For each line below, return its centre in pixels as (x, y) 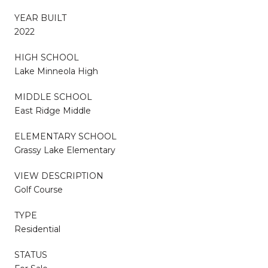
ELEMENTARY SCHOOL (66, 136)
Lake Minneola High (56, 71)
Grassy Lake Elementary (65, 150)
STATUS (31, 255)
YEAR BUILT (40, 18)
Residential (37, 229)
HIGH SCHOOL (47, 57)
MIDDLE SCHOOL (53, 97)
